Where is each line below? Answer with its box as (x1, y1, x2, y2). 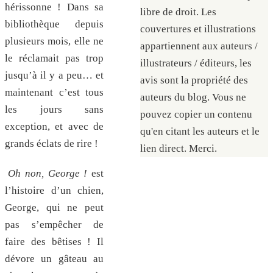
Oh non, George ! (8, 167, 88, 179)
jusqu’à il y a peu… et (5, 69, 104, 82)
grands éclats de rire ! (5, 138, 98, 150)
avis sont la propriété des (140, 74, 248, 86)
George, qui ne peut (5, 201, 104, 213)
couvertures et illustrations (140, 23, 256, 35)
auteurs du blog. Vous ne (140, 91, 246, 103)
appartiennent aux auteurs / (140, 40, 258, 52)
